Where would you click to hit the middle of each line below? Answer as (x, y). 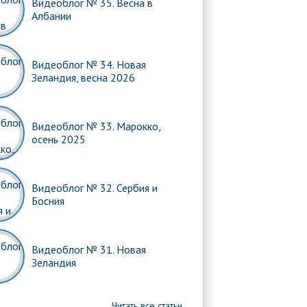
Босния (48, 201)
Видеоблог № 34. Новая (89, 64)
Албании (51, 16)
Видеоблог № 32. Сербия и (95, 188)
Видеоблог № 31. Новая (89, 249)
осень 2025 (59, 139)
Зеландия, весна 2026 (83, 77)
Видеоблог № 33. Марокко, (96, 126)
